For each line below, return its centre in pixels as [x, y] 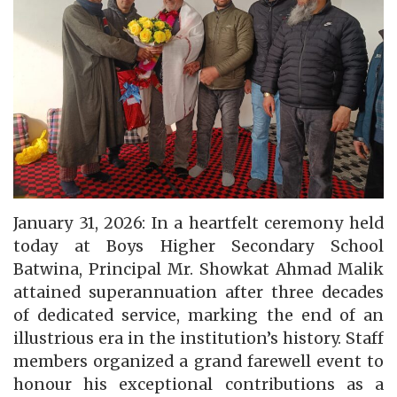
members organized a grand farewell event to [198, 362]
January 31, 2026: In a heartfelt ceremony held [198, 224]
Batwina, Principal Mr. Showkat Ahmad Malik [198, 270]
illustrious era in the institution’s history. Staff [198, 339]
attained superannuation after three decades [198, 293]
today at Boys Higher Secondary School [198, 247]
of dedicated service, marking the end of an [198, 316]
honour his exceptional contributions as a [198, 385]
